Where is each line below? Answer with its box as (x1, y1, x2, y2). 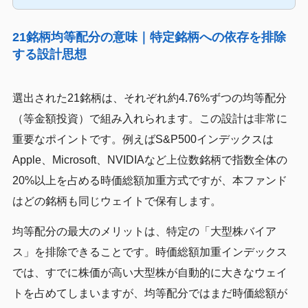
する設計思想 (12, 47, 87, 61)
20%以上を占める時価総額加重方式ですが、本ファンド (12, 174, 287, 186)
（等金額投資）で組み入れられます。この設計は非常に (12, 112, 287, 124)
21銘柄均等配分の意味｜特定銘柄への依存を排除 (12, 30, 286, 44)
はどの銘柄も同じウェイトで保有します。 (12, 195, 221, 207)
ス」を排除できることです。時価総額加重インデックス (12, 245, 287, 258)
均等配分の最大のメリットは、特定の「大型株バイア (12, 225, 276, 237)
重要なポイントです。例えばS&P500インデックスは (12, 133, 274, 145)
